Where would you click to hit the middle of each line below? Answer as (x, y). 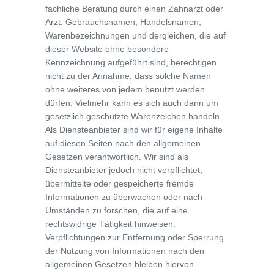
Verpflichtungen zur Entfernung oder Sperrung (135, 237)
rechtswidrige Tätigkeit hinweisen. (110, 224)
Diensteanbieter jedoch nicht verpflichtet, (124, 170)
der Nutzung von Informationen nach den (125, 251)
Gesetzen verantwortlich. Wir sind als (117, 157)
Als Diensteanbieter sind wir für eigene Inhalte (134, 130)
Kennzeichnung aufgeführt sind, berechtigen (131, 62)
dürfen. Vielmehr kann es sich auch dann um (132, 103)
